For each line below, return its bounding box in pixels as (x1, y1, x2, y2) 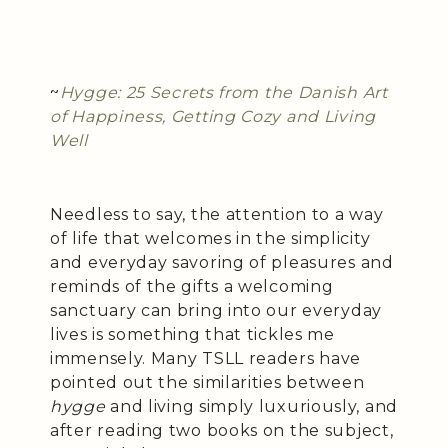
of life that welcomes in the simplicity (50, 228, 371, 248)
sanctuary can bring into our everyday (50, 300, 382, 320)
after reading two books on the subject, (50, 420, 394, 440)
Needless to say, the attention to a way (50, 204, 384, 224)
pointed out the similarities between (50, 372, 365, 392)
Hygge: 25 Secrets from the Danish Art (59, 82, 388, 102)
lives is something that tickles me (50, 324, 335, 344)
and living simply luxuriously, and (105, 396, 398, 416)
